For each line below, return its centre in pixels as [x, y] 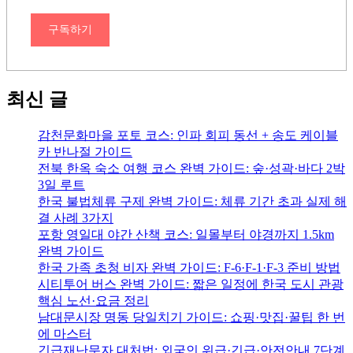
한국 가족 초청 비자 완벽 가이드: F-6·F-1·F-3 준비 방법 [189, 268]
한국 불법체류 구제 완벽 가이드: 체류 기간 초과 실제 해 [192, 202]
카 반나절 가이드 [85, 152]
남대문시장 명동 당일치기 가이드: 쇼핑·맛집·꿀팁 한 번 [191, 318]
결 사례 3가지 [76, 218]
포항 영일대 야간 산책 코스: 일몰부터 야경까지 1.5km [186, 235]
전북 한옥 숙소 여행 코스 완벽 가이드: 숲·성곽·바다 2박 [191, 169]
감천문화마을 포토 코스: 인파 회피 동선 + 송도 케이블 [188, 136]
